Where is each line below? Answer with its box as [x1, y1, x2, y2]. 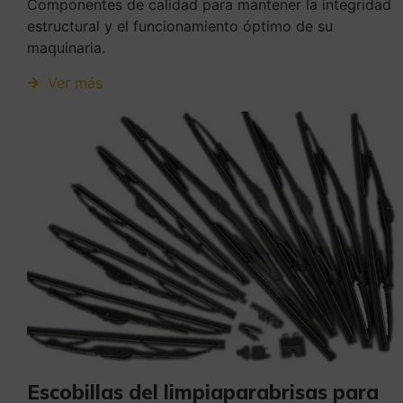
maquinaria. [27, 38, 105, 57]
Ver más [47, 73, 103, 92]
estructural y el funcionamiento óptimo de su [27, 16, 333, 35]
